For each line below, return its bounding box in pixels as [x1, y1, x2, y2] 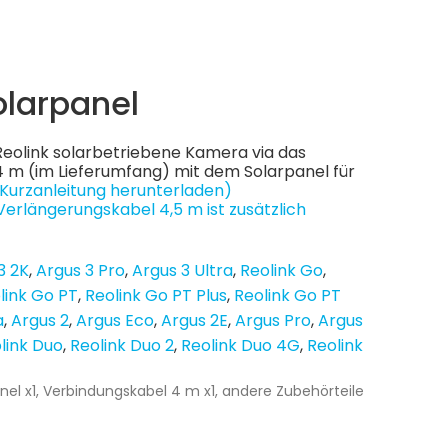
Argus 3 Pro [36, 259, 125, 282]
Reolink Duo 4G [181, 334, 300, 357]
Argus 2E [161, 309, 228, 332]
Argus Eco [76, 309, 154, 332]
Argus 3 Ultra [132, 259, 233, 282]
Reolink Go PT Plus [85, 284, 227, 307]
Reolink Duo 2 [70, 334, 174, 357]
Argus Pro [235, 309, 311, 332]
